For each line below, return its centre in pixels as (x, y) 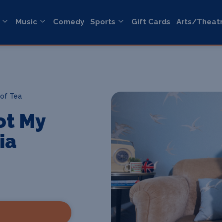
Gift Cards (151, 22)
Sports (103, 22)
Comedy (69, 22)
